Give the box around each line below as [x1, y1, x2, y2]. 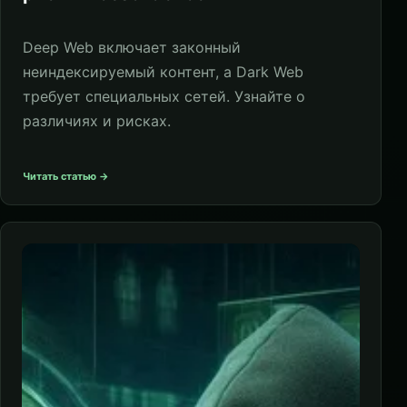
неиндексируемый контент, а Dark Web [23, 63, 303, 82]
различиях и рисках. [23, 112, 171, 131]
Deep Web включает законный [23, 38, 241, 57]
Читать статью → [23, 170, 109, 184]
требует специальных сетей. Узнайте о [23, 87, 305, 106]
